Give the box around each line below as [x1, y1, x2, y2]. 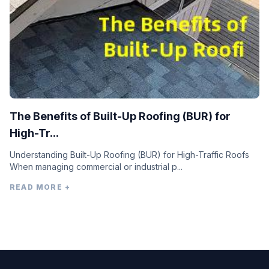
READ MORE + [10, 183, 71, 192]
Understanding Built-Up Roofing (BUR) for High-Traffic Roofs [10, 150, 250, 160]
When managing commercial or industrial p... [10, 162, 183, 172]
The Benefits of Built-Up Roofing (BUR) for [10, 110, 231, 123]
